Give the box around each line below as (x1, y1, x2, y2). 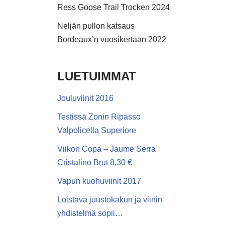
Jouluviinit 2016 (57, 94, 114, 103)
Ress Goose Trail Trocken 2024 (57, 3, 170, 12)
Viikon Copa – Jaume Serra (57, 145, 156, 154)
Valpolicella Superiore (57, 126, 136, 135)
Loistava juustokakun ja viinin (57, 195, 162, 204)
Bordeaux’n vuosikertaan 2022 (57, 35, 166, 44)
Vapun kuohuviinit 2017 (57, 177, 141, 186)
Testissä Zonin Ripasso (57, 113, 141, 122)
